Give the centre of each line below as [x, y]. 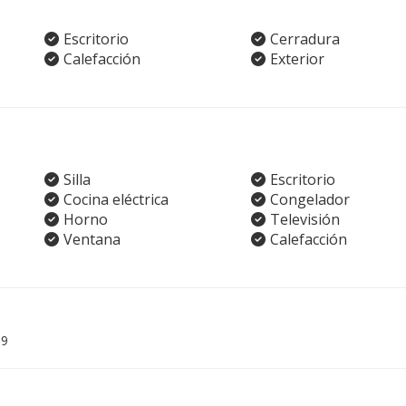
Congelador [309, 199]
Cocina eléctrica [116, 199]
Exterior [297, 59]
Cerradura [304, 39]
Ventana [92, 239]
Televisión [304, 219]
